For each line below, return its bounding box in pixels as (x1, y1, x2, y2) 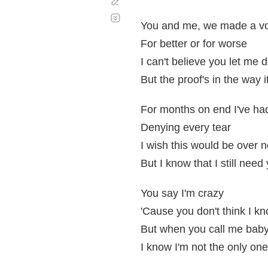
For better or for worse (141, 38, 247, 50)
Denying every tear (141, 121, 231, 133)
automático (121, 17, 167, 28)
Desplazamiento (121, 8, 185, 18)
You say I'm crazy (141, 187, 224, 199)
